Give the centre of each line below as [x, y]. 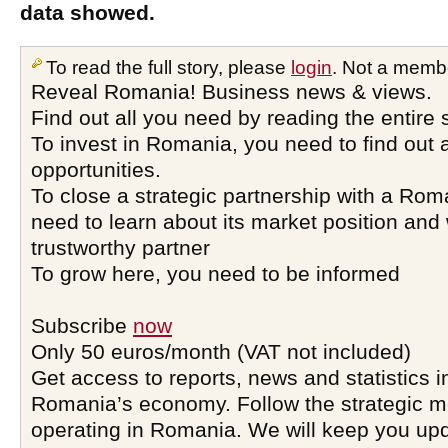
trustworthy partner [120, 247]
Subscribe [82, 325]
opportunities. [96, 169]
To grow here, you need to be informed [215, 273]
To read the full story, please [168, 67]
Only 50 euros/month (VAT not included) [221, 351]
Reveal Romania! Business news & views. [231, 91]
